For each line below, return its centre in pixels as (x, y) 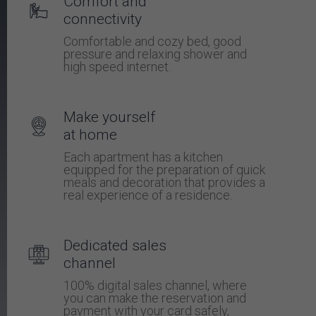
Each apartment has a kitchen (143, 157)
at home (90, 135)
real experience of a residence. (148, 195)
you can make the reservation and (155, 298)
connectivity (103, 19)
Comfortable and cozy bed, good (152, 42)
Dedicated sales (115, 246)
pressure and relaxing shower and (155, 54)
